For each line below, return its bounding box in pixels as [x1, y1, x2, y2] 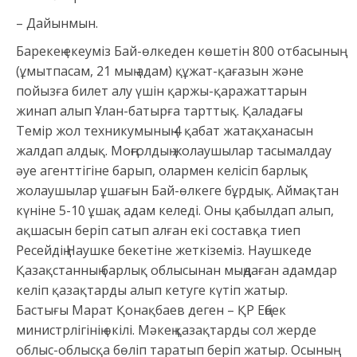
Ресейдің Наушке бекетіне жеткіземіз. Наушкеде [16, 241, 312, 260]
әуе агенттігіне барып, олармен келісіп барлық [16, 162, 308, 180]
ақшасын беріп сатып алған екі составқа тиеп [16, 222, 300, 240]
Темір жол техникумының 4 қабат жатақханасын [16, 122, 313, 140]
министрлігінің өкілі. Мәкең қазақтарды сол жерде [16, 321, 316, 339]
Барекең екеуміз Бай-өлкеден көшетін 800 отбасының [16, 42, 339, 61]
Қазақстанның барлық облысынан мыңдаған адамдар [16, 261, 337, 280]
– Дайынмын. [16, 14, 98, 33]
